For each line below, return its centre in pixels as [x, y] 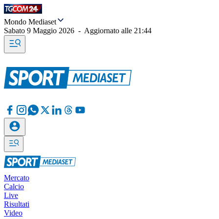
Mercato [17, 178]
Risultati [17, 204]
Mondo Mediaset [30, 22]
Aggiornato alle [109, 31]
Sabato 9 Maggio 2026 [39, 31]
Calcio [14, 186]
